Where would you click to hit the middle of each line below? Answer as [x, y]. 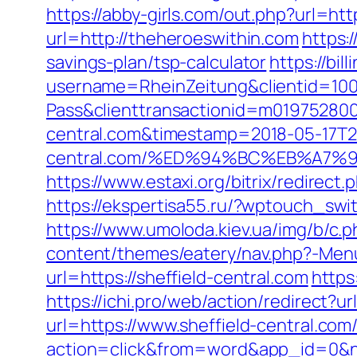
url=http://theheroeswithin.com [173, 38]
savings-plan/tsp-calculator [157, 62]
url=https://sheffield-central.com [177, 277]
